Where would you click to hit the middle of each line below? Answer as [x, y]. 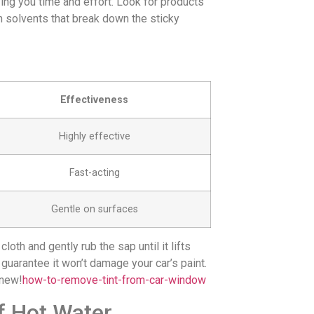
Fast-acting [94, 173]
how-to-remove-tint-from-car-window [114, 280]
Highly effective [94, 137]
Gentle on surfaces [94, 210]
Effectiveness [94, 100]
